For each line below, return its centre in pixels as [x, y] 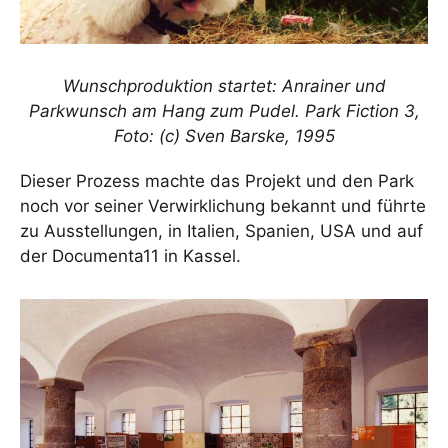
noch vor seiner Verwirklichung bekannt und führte [223, 206]
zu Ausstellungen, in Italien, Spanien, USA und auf [221, 231]
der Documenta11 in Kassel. [130, 256]
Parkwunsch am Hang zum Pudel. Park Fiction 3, [224, 111]
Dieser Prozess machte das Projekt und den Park [217, 181]
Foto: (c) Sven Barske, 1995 [224, 136]
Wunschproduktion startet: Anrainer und [224, 86]
